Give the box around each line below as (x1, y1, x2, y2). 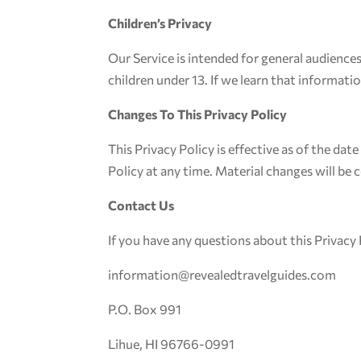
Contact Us (108, 197, 175, 213)
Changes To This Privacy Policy (108, 106, 288, 122)
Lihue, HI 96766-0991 (108, 336, 235, 351)
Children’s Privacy (108, 15, 213, 31)
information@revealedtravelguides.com (108, 267, 337, 282)
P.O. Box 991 (108, 301, 182, 317)
